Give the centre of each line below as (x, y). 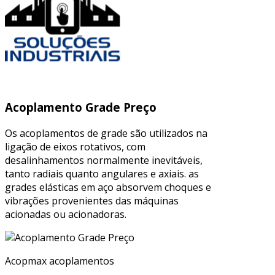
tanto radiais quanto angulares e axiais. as (102, 173)
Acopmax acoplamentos (60, 261)
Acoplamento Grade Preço (81, 107)
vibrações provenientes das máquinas (92, 200)
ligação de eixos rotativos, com (75, 146)
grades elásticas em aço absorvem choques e (108, 187)
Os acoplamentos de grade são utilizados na (106, 133)
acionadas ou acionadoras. (66, 214)
